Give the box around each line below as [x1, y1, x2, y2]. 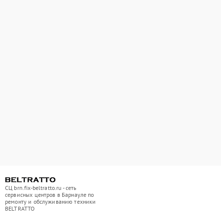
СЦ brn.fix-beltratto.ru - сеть [5, 184, 77, 192]
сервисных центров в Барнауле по [5, 191, 94, 199]
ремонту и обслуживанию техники [5, 198, 96, 206]
